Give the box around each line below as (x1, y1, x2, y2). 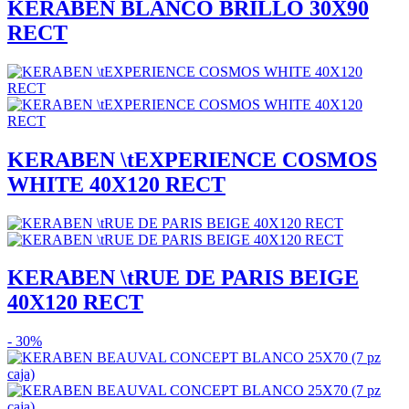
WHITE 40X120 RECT (7, 172, 225, 196)
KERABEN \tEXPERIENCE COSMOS (7, 147, 377, 172)
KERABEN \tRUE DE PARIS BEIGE (7, 266, 359, 290)
